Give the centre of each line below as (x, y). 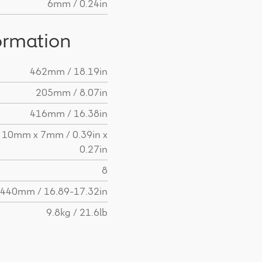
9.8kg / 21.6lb (77, 213)
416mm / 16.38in (69, 114)
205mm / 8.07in (72, 93)
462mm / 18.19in (69, 72)
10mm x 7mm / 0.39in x (55, 135)
